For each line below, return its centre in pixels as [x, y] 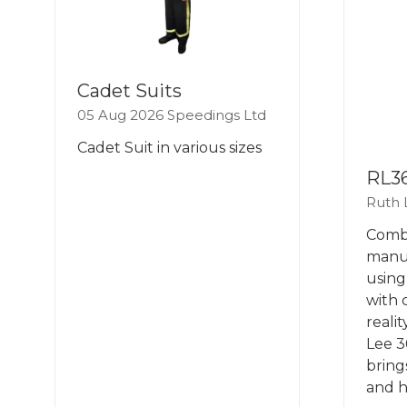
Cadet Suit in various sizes [169, 147]
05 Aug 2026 [122, 114]
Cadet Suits [129, 90]
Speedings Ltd [217, 114]
